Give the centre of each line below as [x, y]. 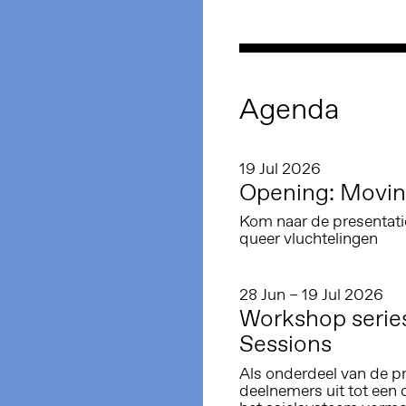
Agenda [290, 109]
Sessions [285, 344]
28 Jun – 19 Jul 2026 [311, 295]
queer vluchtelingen [309, 239]
